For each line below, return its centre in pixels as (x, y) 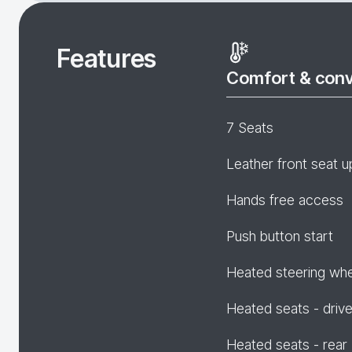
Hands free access (285, 200)
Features (107, 59)
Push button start (280, 236)
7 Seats (250, 128)
